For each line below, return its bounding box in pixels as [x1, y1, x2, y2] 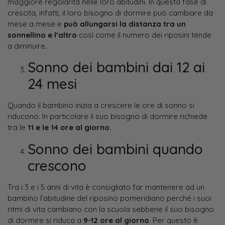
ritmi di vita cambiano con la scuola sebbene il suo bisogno [8, 204, 214, 214]
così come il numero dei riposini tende [77, 30, 211, 40]
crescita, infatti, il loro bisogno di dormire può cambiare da [8, 8, 213, 18]
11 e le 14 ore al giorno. [28, 123, 111, 133]
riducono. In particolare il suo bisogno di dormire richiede [8, 111, 207, 122]
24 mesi [28, 75, 77, 93]
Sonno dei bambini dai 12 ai [28, 58, 205, 76]
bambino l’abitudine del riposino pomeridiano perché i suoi [8, 193, 211, 203]
